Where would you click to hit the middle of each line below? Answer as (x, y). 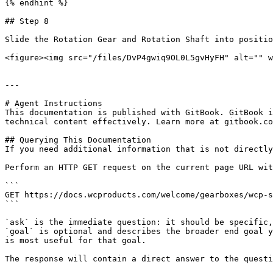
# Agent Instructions (54, 103)
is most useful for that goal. (76, 240)
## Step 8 (27, 21)
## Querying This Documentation (78, 140)
